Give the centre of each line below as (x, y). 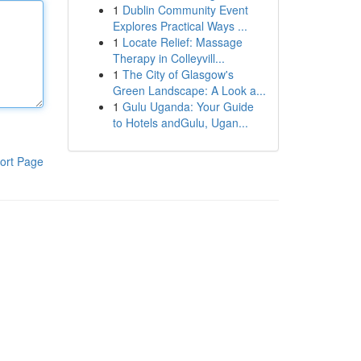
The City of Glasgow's (178, 74)
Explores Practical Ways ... (180, 26)
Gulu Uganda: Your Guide (188, 106)
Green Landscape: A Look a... (189, 90)
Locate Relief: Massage (182, 42)
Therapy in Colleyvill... (168, 58)
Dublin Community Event (185, 10)
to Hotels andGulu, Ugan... (180, 122)
